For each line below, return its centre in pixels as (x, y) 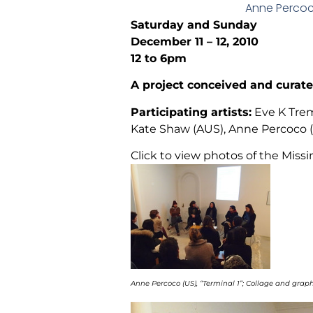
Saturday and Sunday (194, 24)
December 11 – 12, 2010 (195, 41)
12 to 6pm (159, 58)
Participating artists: (191, 112)
